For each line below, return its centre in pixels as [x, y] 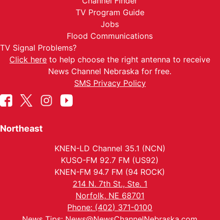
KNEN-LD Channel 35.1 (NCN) [110, 148]
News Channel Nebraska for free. [110, 71]
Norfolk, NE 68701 [110, 195]
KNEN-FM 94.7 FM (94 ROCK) [110, 172]
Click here [28, 59]
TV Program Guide [110, 12]
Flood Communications [110, 36]
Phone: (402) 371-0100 [110, 207]
